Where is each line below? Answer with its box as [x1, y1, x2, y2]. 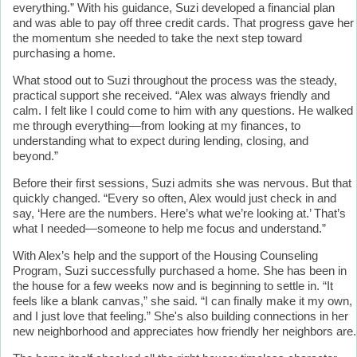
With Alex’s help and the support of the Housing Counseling [13, 249, 318, 262]
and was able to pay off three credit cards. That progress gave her [13, 17, 354, 29]
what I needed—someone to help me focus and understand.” [13, 222, 326, 235]
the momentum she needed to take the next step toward [13, 32, 302, 45]
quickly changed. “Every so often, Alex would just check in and [13, 192, 336, 205]
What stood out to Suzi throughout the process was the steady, [13, 74, 337, 87]
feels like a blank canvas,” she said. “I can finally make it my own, [13, 295, 352, 308]
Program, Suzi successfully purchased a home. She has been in [13, 265, 347, 277]
